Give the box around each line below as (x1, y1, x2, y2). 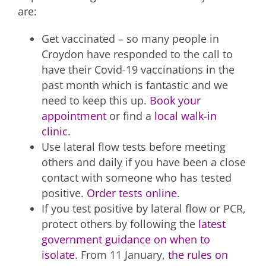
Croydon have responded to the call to (42, 46, 233, 61)
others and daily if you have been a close (42, 154, 246, 169)
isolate (42, 247, 75, 262)
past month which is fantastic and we (42, 77, 228, 92)
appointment (42, 108, 106, 123)
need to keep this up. (42, 93, 150, 107)
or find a (106, 108, 154, 123)
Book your (150, 93, 201, 107)
